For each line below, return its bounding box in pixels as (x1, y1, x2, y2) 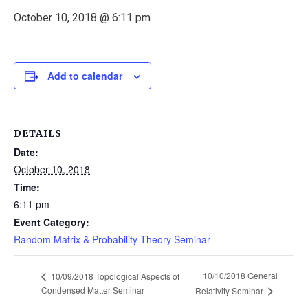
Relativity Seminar (195, 285, 265, 297)
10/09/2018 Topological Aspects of (49, 269, 179, 282)
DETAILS (14, 127, 62, 140)
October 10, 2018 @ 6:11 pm (14, 11, 151, 24)
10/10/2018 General (202, 269, 278, 282)
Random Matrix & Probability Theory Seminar (14, 232, 210, 246)
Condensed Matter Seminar (41, 284, 144, 296)
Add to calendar (47, 69, 122, 82)
